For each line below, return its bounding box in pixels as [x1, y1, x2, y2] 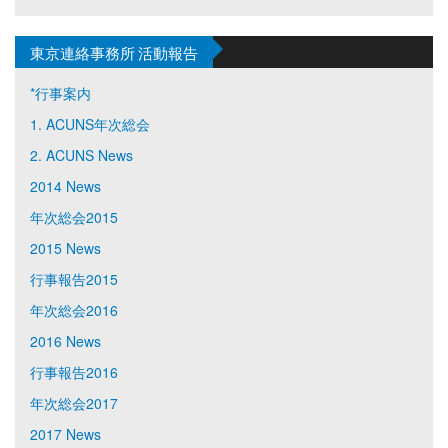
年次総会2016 [30, 299, 118, 320]
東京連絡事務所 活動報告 [30, 40, 198, 63]
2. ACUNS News [30, 144, 133, 165]
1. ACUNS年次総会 [30, 113, 150, 134]
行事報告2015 [30, 268, 118, 289]
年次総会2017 [30, 392, 118, 413]
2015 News [30, 237, 101, 258]
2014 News [30, 175, 101, 196]
